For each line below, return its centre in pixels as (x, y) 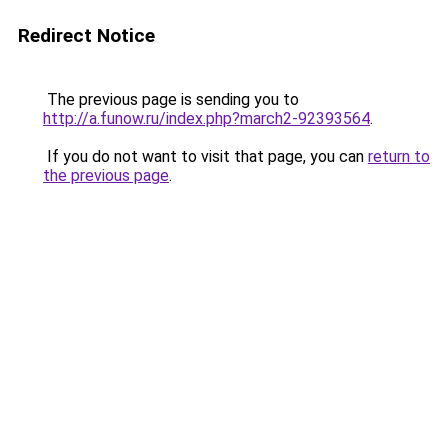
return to (399, 156)
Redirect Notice (86, 35)
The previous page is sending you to (171, 99)
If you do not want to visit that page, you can (205, 156)
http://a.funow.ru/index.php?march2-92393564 (206, 118)
